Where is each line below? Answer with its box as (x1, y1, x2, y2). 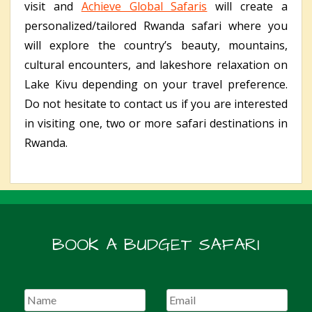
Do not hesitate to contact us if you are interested (24, 96, 288, 112)
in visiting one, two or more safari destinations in (24, 116, 288, 132)
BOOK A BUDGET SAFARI (52, 233, 260, 258)
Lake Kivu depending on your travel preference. (24, 77, 288, 93)
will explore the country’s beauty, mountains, (24, 38, 288, 54)
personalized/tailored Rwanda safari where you (24, 18, 288, 34)
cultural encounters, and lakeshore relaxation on (24, 57, 288, 73)
